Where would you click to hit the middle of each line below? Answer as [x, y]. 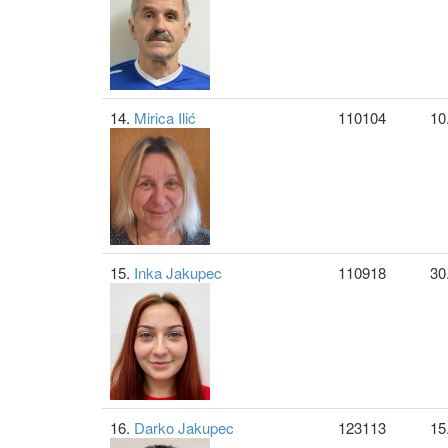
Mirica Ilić [165, 117]
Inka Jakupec [178, 272]
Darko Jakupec [184, 427]
